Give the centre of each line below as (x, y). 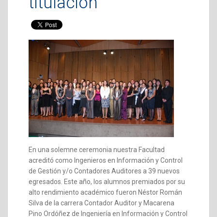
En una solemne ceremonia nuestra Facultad (97, 150)
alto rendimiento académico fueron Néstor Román (105, 192)
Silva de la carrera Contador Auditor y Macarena (101, 203)
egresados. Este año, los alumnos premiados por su (107, 182)
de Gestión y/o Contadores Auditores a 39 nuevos (104, 171)
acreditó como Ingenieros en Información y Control (106, 160)
